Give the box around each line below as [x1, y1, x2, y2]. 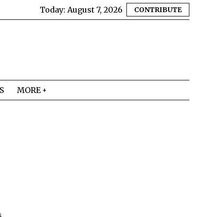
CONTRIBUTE [134, 5, 182, 14]
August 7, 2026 [67, 5, 123, 15]
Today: [40, 5, 67, 15]
